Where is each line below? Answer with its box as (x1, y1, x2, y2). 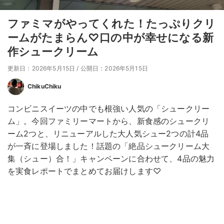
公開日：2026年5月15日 (80, 64, 148, 72)
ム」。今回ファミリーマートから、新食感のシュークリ (7, 116, 209, 126)
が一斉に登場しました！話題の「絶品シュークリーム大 (7, 141, 210, 151)
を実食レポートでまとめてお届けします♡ (7, 166, 161, 176)
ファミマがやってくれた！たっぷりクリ (7, 17, 215, 30)
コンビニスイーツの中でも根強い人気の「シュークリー (7, 103, 210, 114)
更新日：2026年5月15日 (7, 64, 75, 72)
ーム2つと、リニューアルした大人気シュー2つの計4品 (7, 128, 209, 139)
